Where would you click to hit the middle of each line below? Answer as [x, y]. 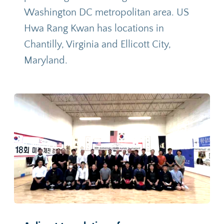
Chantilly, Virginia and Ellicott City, [97, 45]
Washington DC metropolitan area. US [106, 13]
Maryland [44, 61]
